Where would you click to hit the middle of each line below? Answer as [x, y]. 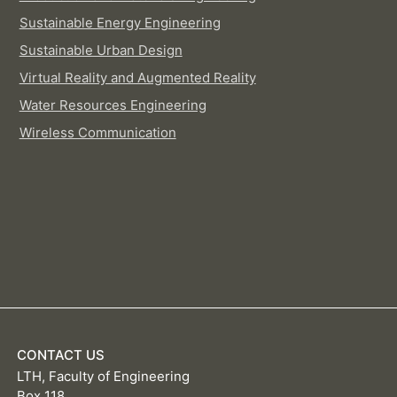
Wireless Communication [97, 133]
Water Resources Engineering [113, 105]
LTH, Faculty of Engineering [103, 377]
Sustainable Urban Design [101, 51]
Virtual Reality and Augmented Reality [137, 78]
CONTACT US [61, 355]
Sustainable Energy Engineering [120, 23]
